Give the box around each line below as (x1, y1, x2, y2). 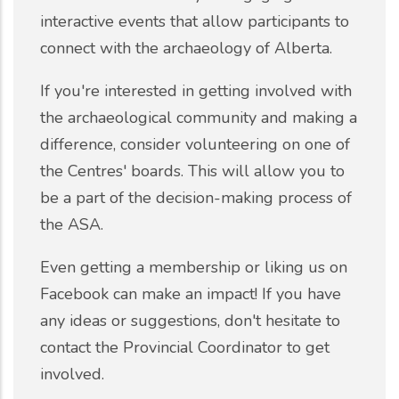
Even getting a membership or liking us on (40, 256, 347, 278)
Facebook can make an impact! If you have (40, 282, 341, 305)
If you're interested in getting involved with (40, 79, 352, 102)
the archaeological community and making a (40, 106, 357, 128)
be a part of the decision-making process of (40, 186, 352, 208)
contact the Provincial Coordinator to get (40, 336, 330, 358)
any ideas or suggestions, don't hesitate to (40, 309, 340, 331)
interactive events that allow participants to (40, 10, 349, 32)
